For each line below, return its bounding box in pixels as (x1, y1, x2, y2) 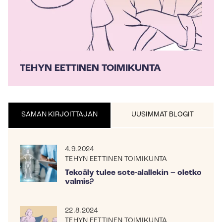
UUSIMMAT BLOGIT (131, 111, 194, 118)
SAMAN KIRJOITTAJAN (21, 111, 98, 118)
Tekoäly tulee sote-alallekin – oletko (65, 169, 202, 177)
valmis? (65, 178, 94, 186)
